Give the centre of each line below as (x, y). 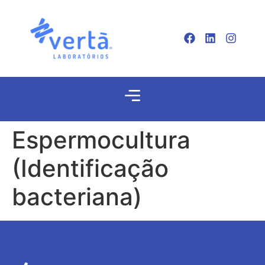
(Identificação (90, 169)
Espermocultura (101, 140)
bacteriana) (77, 197)
